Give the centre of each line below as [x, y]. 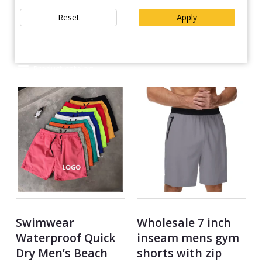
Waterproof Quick [66, 238]
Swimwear [45, 223]
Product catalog [63, 69]
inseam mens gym [188, 238]
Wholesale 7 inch [184, 223]
